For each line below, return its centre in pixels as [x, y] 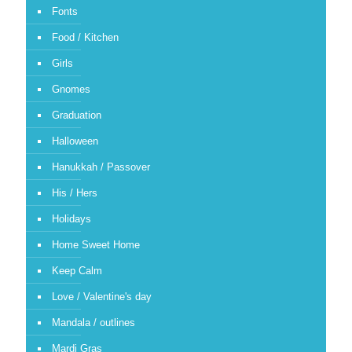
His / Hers [75, 192]
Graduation [77, 115]
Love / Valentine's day [102, 296]
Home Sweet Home [96, 244]
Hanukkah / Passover [101, 167]
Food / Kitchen [85, 37]
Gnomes [71, 89]
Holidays [71, 218]
